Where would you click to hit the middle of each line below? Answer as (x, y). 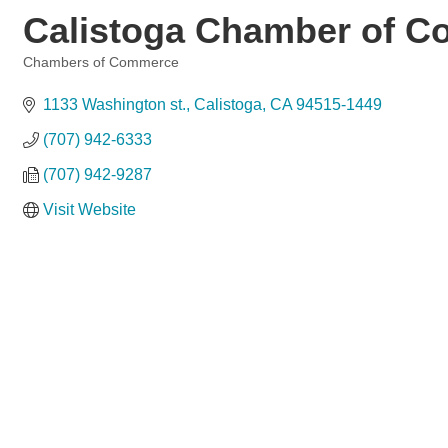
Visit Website (89, 209)
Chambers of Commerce (101, 62)
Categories (55, 76)
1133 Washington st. (114, 104)
